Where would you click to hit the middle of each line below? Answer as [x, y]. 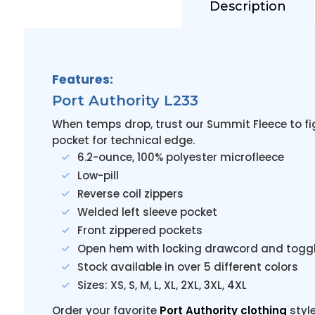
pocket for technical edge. [123, 140]
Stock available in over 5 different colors [187, 267]
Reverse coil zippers [130, 194]
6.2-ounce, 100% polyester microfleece [180, 157]
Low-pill [98, 175]
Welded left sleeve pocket [147, 212]
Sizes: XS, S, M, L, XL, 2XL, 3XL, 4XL [162, 285]
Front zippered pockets [140, 230]
